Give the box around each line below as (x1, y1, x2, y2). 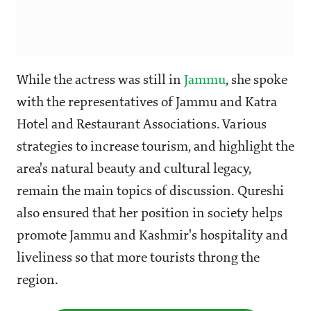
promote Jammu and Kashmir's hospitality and (17, 229, 288, 244)
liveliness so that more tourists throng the (17, 251, 260, 266)
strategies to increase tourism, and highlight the (17, 140, 294, 155)
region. (17, 274, 58, 288)
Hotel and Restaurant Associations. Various (17, 118, 267, 133)
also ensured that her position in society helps (17, 207, 283, 221)
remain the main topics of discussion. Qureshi (17, 185, 284, 199)
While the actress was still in (17, 74, 184, 88)
